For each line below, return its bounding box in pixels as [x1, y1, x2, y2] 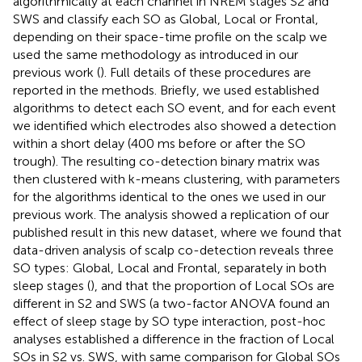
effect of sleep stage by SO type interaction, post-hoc [13, 314, 326, 330]
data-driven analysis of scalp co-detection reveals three [13, 242, 334, 259]
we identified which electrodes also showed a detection [13, 118, 336, 134]
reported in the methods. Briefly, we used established [13, 82, 319, 99]
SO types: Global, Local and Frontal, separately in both [13, 260, 326, 276]
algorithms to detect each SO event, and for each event [13, 100, 336, 116]
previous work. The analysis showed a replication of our [13, 207, 329, 223]
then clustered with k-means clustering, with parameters [13, 171, 340, 187]
